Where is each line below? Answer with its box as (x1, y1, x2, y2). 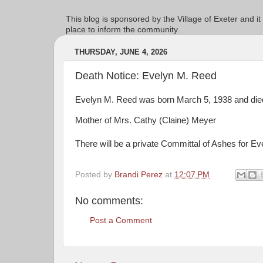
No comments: (75, 195, 143, 207)
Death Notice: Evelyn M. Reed (75, 69, 217, 82)
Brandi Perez (114, 170, 163, 179)
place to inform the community (66, 25, 178, 34)
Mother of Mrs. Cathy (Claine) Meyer (75, 115, 216, 125)
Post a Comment (90, 215, 152, 225)
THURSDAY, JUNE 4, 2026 (75, 48, 167, 57)
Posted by (75, 170, 114, 179)
